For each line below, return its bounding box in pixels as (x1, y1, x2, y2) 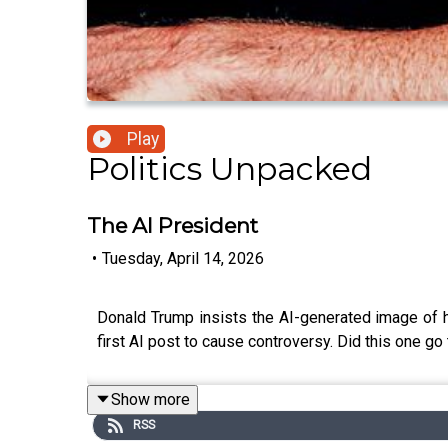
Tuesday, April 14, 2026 (102, 248, 264, 268)
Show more (111, 389, 190, 409)
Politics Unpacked (87, 149, 372, 189)
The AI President (87, 213, 258, 239)
